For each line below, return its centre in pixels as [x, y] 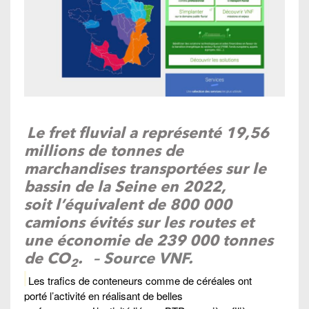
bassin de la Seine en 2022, [125, 187]
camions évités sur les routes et [139, 222]
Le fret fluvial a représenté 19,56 [148, 133]
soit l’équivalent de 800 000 [128, 205]
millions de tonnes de [104, 151]
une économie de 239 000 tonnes [149, 240]
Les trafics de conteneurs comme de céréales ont [140, 280]
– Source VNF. [141, 258]
